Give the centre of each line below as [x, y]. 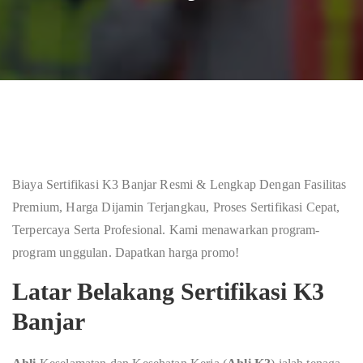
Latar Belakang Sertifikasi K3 [168, 291]
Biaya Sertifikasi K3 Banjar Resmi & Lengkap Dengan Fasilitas [179, 184]
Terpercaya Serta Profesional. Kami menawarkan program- [166, 230]
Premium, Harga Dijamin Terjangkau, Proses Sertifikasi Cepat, [176, 207]
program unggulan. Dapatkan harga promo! [126, 252]
